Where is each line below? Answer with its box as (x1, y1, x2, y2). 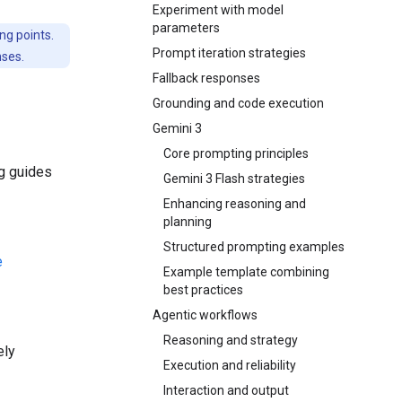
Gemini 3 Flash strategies (163, 171, 305, 186)
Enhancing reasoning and (163, 197, 306, 211)
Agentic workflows (153, 308, 258, 322)
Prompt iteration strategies (153, 46, 306, 60)
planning (163, 214, 212, 229)
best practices (163, 283, 243, 297)
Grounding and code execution (153, 96, 324, 110)
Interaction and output (163, 383, 289, 398)
